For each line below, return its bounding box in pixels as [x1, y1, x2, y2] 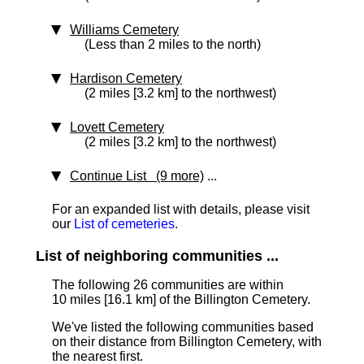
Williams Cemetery [70, 23, 179, 37]
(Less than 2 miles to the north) [84, 37, 261, 51]
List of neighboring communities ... [36, 248, 279, 264]
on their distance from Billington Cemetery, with [52, 335, 322, 349]
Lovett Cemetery [70, 120, 164, 134]
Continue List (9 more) [70, 169, 204, 183]
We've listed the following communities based [52, 320, 314, 334]
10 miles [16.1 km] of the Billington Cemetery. [52, 292, 310, 306]
